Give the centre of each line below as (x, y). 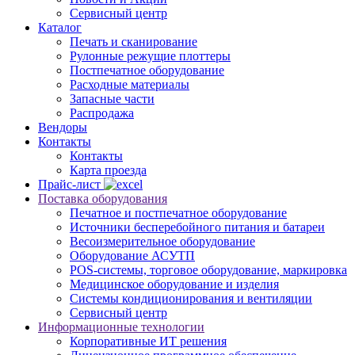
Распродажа (102, 113)
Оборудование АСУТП (132, 255)
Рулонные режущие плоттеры (150, 55)
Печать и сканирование (134, 41)
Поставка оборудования (103, 198)
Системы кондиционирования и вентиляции (191, 298)
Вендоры (63, 127)
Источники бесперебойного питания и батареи (197, 227)
